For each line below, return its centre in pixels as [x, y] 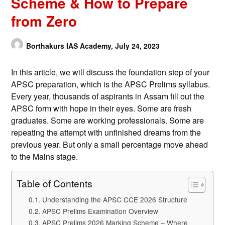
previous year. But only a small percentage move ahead [110, 144]
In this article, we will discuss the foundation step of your [110, 72]
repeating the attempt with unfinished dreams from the [106, 132]
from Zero [44, 21]
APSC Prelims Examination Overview [100, 211]
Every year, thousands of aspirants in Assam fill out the [108, 96]
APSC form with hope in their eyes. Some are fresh [101, 108]
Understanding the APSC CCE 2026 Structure [115, 199]
